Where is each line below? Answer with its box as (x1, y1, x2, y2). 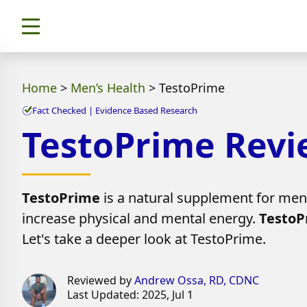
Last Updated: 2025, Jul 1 (67, 287, 194, 302)
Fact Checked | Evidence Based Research (32, 104, 197, 116)
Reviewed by (67, 273, 135, 288)
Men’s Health (71, 79, 145, 96)
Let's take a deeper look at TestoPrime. (22, 230, 266, 248)
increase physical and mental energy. (22, 209, 259, 228)
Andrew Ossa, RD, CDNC (134, 273, 260, 288)
